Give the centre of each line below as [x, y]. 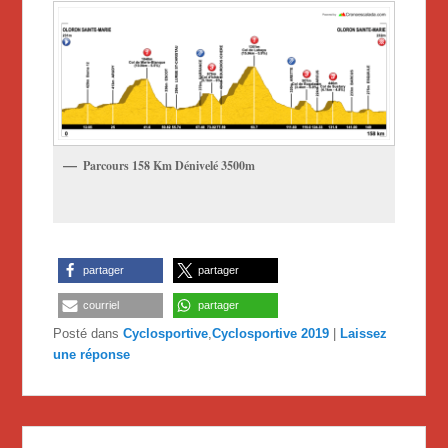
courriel [101, 305]
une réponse [92, 355]
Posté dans [86, 334]
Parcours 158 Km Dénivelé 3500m [169, 166]
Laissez [364, 334]
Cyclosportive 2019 [271, 334]
